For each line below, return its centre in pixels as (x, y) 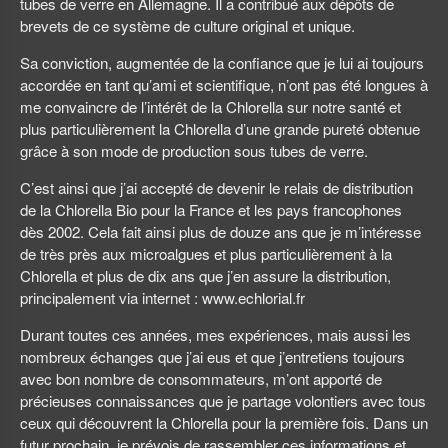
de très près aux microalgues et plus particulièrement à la (206, 254)
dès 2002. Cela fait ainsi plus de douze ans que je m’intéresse (220, 232)
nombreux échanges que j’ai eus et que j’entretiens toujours (212, 357)
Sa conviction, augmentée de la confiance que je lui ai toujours (222, 63)
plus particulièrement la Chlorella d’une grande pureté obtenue (220, 129)
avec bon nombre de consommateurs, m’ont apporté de (201, 379)
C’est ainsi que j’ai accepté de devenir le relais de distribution (216, 188)
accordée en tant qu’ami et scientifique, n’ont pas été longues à (224, 85)
